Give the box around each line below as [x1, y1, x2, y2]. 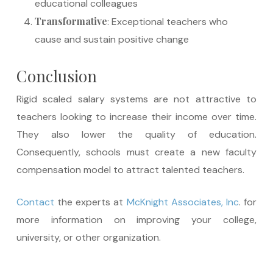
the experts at [54, 196, 127, 208]
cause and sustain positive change [34, 33, 189, 46]
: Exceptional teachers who [107, 15, 228, 28]
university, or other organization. [16, 231, 161, 244]
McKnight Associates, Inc [126, 196, 239, 208]
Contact [16, 196, 54, 208]
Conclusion [16, 65, 97, 87]
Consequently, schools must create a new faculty [16, 146, 257, 158]
